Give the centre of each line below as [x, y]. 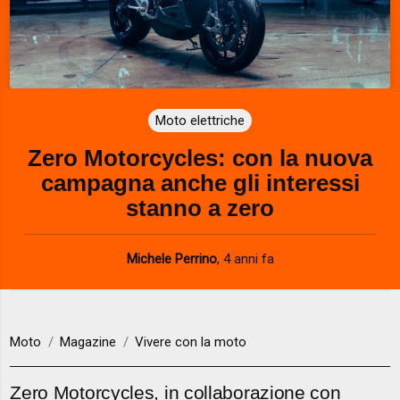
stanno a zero [200, 208]
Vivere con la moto [191, 342]
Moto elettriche [200, 120]
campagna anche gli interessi [200, 183]
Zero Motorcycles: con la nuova [200, 158]
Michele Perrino [171, 258]
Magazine [88, 342]
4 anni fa [248, 258]
